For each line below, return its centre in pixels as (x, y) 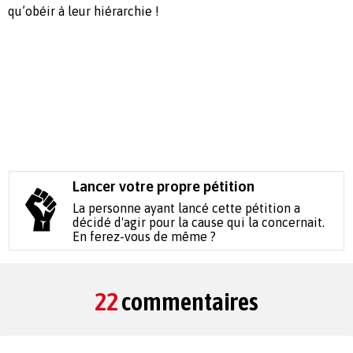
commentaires (188, 301)
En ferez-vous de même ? (145, 236)
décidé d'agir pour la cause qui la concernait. (199, 222)
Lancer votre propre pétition (164, 186)
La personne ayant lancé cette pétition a (187, 208)
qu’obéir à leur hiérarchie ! (84, 11)
